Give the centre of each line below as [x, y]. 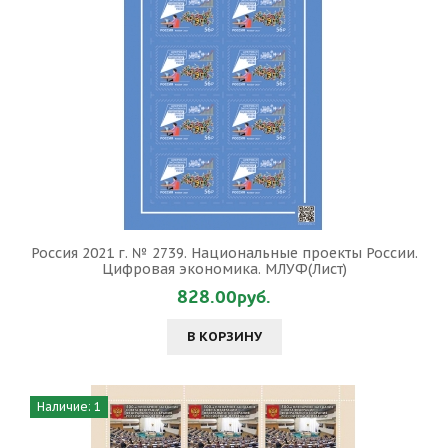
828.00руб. [224, 297]
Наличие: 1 [69, 406]
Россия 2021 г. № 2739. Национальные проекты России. [224, 253]
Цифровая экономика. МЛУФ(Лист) [224, 269]
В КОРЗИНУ [224, 336]
